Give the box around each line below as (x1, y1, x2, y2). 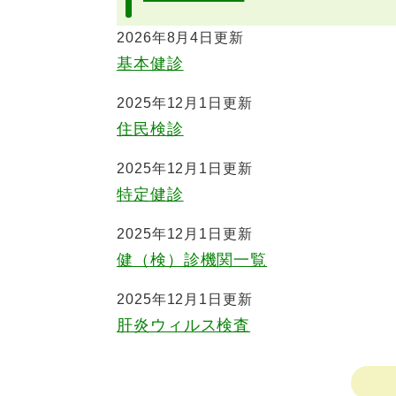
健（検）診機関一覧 (117, 251, 268, 269)
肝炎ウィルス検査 (117, 316, 251, 334)
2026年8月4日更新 (117, 30, 244, 45)
